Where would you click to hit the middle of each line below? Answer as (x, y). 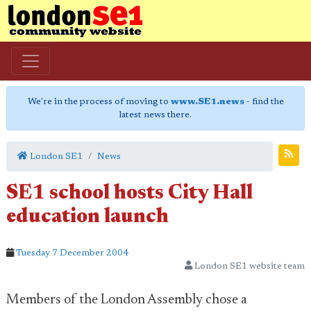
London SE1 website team (249, 266)
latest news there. (155, 115)
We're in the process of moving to (99, 102)
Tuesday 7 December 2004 (72, 253)
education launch (87, 218)
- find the (264, 102)
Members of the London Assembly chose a (127, 300)
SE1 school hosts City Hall (129, 194)
